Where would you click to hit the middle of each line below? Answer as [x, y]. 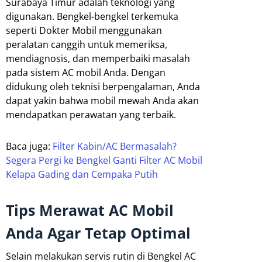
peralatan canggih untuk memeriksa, [87, 44]
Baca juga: [29, 146]
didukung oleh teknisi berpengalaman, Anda [103, 86]
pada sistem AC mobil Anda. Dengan [86, 72]
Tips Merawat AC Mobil [90, 210]
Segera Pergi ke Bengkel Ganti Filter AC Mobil [104, 160]
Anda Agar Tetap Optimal [98, 232]
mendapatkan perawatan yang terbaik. [91, 114]
